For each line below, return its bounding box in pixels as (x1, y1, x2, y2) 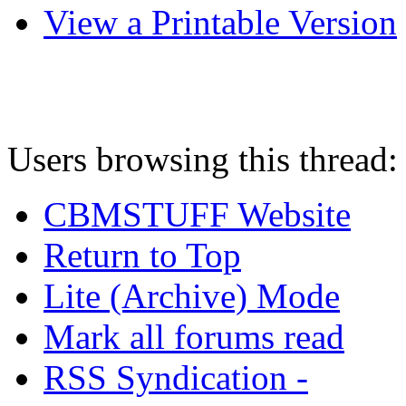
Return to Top (43, 235, 241, 275)
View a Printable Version (43, 2, 397, 42)
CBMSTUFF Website (43, 194, 351, 234)
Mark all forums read (43, 316, 344, 356)
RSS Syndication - (43, 357, 308, 397)
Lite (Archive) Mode (43, 275, 340, 315)
